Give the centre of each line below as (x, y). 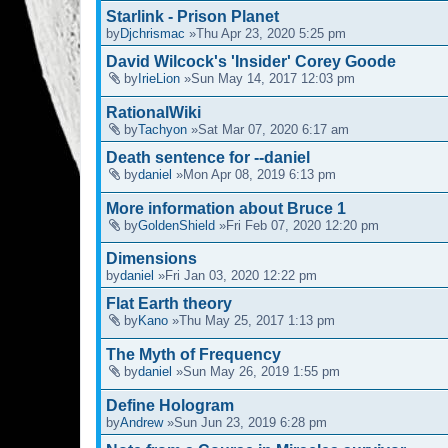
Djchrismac (152, 34)
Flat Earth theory (169, 304)
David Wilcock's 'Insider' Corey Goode (251, 62)
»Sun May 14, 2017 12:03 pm (267, 79)
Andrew (141, 422)
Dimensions (151, 259)
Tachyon (162, 129)
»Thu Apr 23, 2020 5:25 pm (265, 34)
